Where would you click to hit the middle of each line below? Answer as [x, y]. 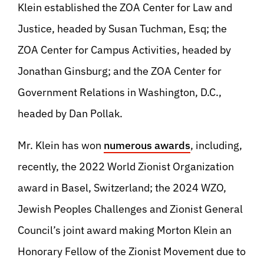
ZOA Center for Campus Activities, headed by [124, 50]
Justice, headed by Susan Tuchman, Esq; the [122, 29]
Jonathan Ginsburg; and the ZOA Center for [120, 71]
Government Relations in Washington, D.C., [120, 92]
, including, [216, 145]
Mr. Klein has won [61, 145]
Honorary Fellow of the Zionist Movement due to [132, 251]
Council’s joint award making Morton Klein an [125, 230]
